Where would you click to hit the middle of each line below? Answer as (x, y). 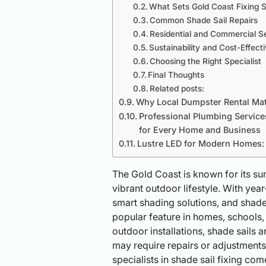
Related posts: (177, 88)
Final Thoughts (176, 75)
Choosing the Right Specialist (206, 61)
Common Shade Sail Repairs (204, 20)
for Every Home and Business (199, 129)
